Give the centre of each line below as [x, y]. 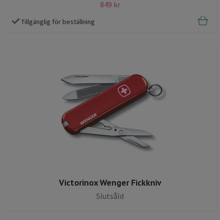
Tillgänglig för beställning [58, 22]
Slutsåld [110, 196]
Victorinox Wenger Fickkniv [110, 183]
